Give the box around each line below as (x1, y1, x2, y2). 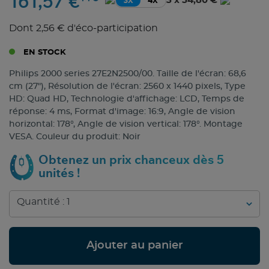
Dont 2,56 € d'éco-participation (9, 23, 158, 34)
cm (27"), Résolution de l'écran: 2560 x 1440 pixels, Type (9, 82, 246, 91)
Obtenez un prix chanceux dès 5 (38, 154, 224, 167)
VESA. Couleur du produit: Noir (9, 133, 141, 142)
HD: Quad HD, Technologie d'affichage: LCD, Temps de (9, 95, 244, 104)
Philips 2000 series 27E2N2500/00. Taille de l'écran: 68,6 (9, 70, 246, 79)
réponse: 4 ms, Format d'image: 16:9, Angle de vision (9, 107, 235, 116)
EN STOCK (20, 49, 66, 57)
